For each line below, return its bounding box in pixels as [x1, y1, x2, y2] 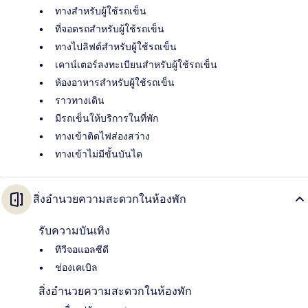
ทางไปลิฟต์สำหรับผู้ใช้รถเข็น [55, 41, 177, 54]
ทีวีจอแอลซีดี [55, 243, 109, 256]
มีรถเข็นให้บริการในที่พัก [55, 112, 158, 125]
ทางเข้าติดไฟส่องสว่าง [55, 130, 150, 143]
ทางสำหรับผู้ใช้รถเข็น [55, 5, 146, 18]
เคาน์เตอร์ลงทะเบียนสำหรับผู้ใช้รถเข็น [55, 58, 217, 71]
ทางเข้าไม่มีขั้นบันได [55, 148, 142, 161]
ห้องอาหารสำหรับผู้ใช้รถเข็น [55, 76, 175, 89]
